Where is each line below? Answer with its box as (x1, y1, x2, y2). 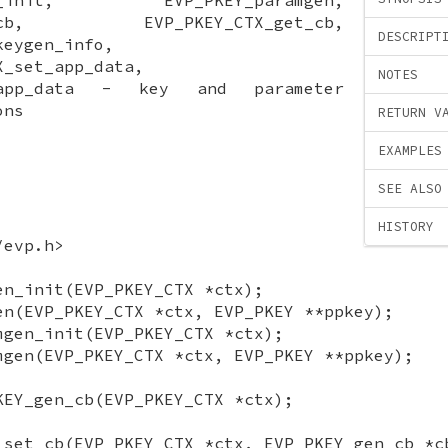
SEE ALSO (378, 180, 442, 198)
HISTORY (378, 218, 434, 236)
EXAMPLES (378, 142, 442, 160)
